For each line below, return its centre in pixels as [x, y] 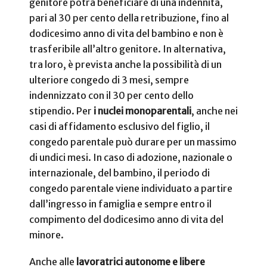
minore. [46, 235]
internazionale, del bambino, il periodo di [119, 173]
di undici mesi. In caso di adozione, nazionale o [131, 157]
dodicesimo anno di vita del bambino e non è [126, 33]
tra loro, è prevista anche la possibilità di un [125, 64]
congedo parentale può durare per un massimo [133, 142]
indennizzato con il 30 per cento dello [111, 95]
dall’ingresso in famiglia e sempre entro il [120, 204]
